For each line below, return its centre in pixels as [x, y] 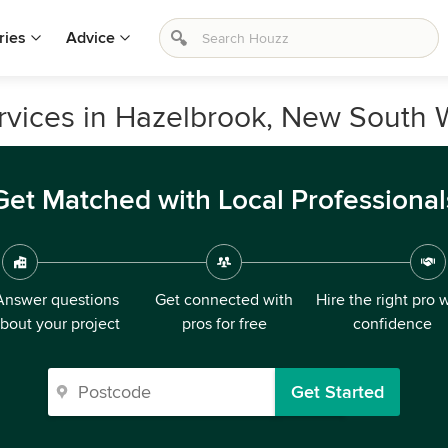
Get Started [337, 392]
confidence [392, 324]
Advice [90, 38]
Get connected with [224, 300]
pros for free [224, 324]
